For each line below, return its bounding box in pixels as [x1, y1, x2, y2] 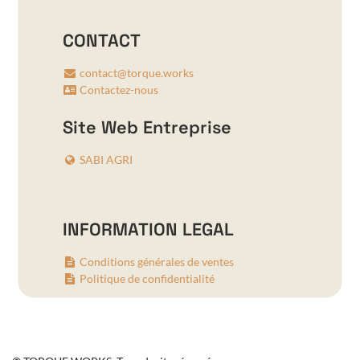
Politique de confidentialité [79, 272, 215, 286]
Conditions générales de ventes [79, 255, 234, 269]
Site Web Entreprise [62, 117, 231, 139]
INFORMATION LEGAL [62, 219, 234, 241]
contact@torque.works [79, 66, 194, 80]
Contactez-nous [79, 83, 158, 97]
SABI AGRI [79, 153, 133, 167]
